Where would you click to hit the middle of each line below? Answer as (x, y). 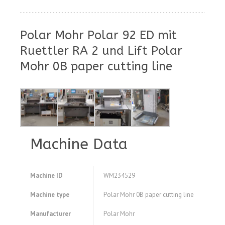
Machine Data (79, 144)
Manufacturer (50, 214)
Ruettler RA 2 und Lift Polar (101, 50)
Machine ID (46, 176)
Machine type (50, 195)
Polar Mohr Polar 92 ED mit (98, 35)
